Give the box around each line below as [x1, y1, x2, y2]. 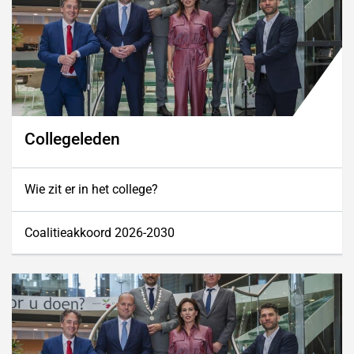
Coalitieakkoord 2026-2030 [24, 224, 175, 240]
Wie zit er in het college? [24, 181, 158, 197]
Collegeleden [24, 129, 120, 149]
